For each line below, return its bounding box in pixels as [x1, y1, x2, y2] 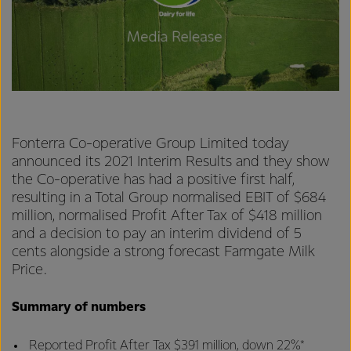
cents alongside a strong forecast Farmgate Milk [12, 244, 315, 259]
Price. [12, 262, 47, 277]
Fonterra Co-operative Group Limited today [12, 136, 289, 151]
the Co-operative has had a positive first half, [12, 172, 295, 187]
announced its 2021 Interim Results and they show [12, 154, 329, 169]
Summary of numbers [12, 301, 146, 314]
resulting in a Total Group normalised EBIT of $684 [12, 190, 326, 205]
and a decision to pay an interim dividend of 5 [12, 226, 302, 241]
